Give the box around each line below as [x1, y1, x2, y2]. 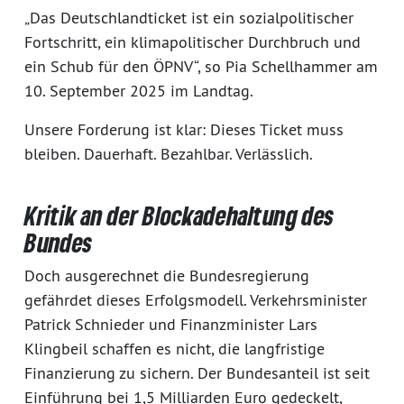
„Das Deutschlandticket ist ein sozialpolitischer [24, 6, 353, 28]
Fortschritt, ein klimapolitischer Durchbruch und [24, 31, 361, 52]
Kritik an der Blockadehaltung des [24, 198, 334, 232]
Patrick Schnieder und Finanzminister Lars [24, 313, 317, 335]
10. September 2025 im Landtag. [24, 79, 253, 101]
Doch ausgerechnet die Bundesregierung [24, 264, 309, 286]
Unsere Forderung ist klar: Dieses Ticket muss [24, 118, 344, 140]
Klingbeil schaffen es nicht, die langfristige [24, 337, 325, 359]
